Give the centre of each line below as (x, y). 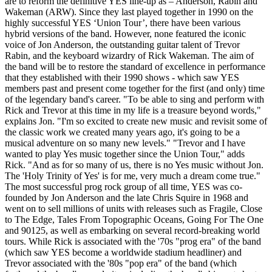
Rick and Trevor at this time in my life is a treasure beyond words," (133, 110)
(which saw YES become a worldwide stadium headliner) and (123, 253)
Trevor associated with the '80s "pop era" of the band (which (121, 263)
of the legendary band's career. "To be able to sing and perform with (134, 100)
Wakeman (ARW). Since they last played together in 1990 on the (129, 12)
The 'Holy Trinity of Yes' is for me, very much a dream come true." (133, 176)
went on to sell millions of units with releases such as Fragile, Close (134, 209)
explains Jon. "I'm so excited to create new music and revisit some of (136, 121)
